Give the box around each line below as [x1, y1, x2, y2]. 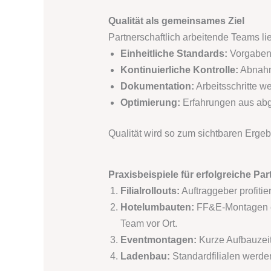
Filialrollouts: [120, 186, 180, 197]
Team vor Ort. [120, 218, 177, 229]
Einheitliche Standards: [120, 48, 227, 59]
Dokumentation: [120, 81, 194, 92]
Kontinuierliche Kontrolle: [120, 65, 238, 76]
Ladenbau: [120, 251, 170, 262]
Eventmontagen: [120, 235, 197, 246]
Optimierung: [120, 97, 180, 108]
